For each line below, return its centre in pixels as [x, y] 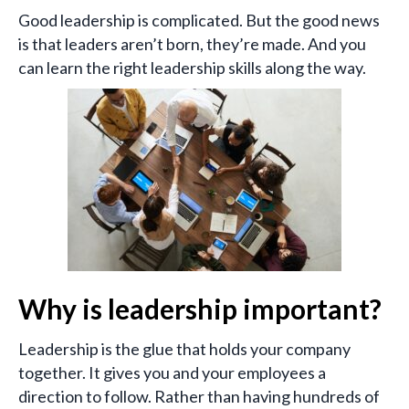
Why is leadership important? [200, 309]
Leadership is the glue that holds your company [184, 349]
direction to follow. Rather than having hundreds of [199, 397]
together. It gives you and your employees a [172, 373]
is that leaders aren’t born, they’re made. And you [192, 44]
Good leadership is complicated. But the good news [199, 21]
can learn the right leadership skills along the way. [194, 68]
